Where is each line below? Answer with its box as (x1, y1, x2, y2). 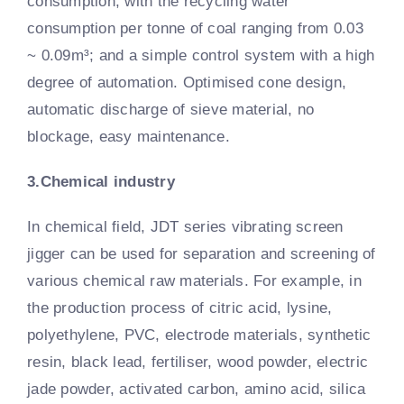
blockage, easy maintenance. (27, 127, 230, 145)
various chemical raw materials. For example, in (27, 271, 362, 289)
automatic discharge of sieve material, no (27, 100, 315, 118)
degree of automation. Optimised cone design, (27, 73, 347, 91)
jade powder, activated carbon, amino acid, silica (27, 380, 366, 398)
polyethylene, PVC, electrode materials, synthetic (27, 326, 372, 344)
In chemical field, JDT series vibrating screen (27, 217, 344, 235)
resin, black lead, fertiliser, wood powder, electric (27, 353, 369, 371)
